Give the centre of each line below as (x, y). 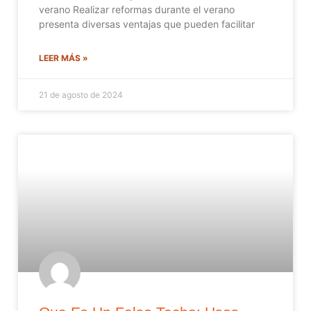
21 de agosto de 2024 (81, 94)
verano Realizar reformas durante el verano (137, 9)
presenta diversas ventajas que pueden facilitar (147, 24)
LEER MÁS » (64, 58)
